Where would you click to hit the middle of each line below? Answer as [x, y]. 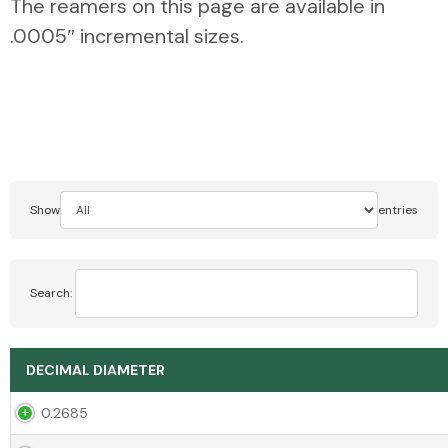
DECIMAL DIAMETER [95, 370]
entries [398, 209]
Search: [51, 293]
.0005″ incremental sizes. [127, 35]
